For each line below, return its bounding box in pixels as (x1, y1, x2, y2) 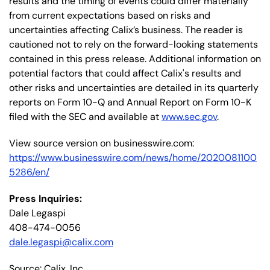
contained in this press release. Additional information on (9, 52, 261, 65)
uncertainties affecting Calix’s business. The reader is (9, 23, 243, 36)
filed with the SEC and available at (9, 110, 162, 123)
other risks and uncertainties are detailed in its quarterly (9, 81, 259, 94)
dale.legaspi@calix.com (9, 235, 113, 248)
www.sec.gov (162, 110, 217, 123)
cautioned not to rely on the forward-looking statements (9, 37, 258, 51)
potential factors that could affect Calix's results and (9, 66, 241, 80)
